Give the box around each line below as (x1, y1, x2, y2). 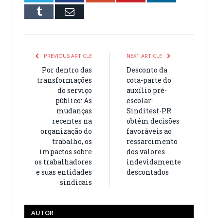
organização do (40, 126, 92, 136)
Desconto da (127, 65, 167, 74)
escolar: (127, 95, 153, 105)
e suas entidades (36, 167, 92, 177)
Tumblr (41, 6, 71, 16)
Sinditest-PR (127, 106, 171, 115)
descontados (127, 167, 169, 177)
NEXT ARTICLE (127, 52, 163, 59)
